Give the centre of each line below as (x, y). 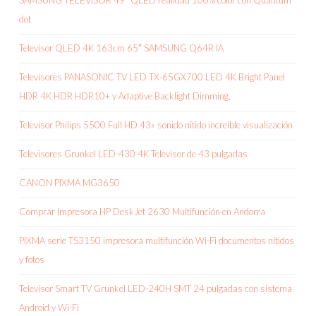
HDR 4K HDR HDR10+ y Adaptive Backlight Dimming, (125, 96)
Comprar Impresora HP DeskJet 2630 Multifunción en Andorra (142, 212)
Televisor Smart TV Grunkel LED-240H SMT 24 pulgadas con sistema (156, 289)
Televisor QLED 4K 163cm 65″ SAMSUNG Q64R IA (121, 48)
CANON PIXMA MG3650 (69, 183)
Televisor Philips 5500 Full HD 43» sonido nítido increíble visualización (156, 125)
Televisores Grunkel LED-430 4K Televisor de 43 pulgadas (133, 154)
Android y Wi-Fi (49, 308)
